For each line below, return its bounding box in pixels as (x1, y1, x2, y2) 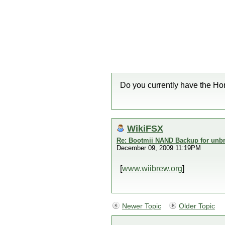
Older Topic (179, 202, 215, 210)
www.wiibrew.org (122, 164, 182, 173)
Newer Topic (122, 202, 161, 210)
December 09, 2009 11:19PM (117, 144, 201, 152)
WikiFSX (127, 123, 163, 134)
